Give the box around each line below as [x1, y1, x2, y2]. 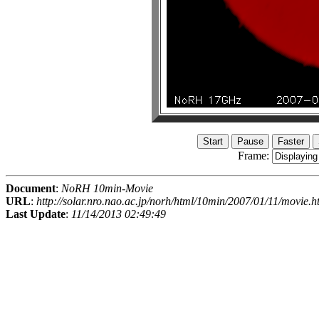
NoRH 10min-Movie [61, 182, 153, 195]
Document [6, 182, 56, 195]
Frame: [237, 150, 272, 162]
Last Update [6, 208, 66, 221]
